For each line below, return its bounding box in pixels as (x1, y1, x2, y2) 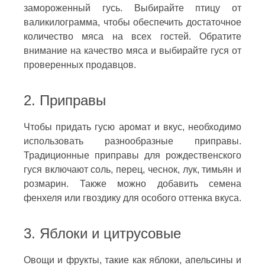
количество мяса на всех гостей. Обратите (24, 31, 241, 41)
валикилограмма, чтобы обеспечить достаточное (24, 17, 241, 27)
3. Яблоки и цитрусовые (24, 225, 181, 241)
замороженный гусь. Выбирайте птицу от (24, 2, 241, 13)
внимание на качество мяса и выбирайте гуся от (24, 45, 241, 56)
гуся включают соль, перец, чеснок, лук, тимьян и (24, 164, 241, 174)
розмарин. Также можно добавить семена (24, 178, 241, 189)
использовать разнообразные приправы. (24, 135, 241, 146)
